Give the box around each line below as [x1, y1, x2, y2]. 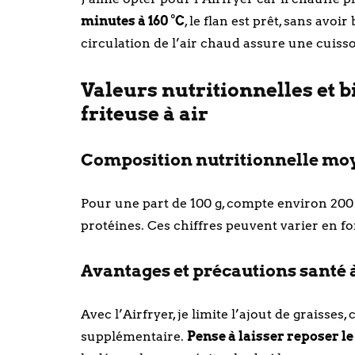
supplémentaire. [81, 329, 187, 344]
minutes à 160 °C [81, 13, 185, 29]
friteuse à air [81, 102, 208, 125]
